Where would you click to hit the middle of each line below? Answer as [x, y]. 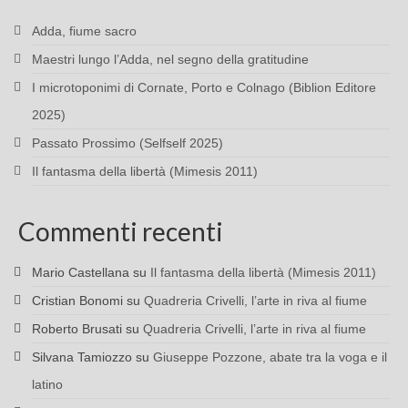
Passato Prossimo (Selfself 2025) [127, 143]
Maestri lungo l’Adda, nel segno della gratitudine [170, 60]
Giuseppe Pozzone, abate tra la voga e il [270, 357]
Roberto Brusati [77, 329]
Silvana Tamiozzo [82, 357]
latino [47, 385]
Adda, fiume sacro [84, 31]
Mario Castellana [81, 273]
